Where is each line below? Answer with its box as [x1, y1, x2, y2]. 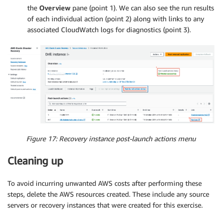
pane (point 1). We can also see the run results [70, 3, 214, 12]
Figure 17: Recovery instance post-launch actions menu [26, 134, 196, 143]
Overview [39, 3, 70, 12]
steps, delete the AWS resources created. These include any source [7, 189, 209, 198]
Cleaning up [7, 155, 63, 167]
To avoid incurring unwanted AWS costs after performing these [7, 178, 202, 187]
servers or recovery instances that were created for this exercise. [7, 200, 203, 209]
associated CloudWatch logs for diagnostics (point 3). [27, 25, 191, 34]
